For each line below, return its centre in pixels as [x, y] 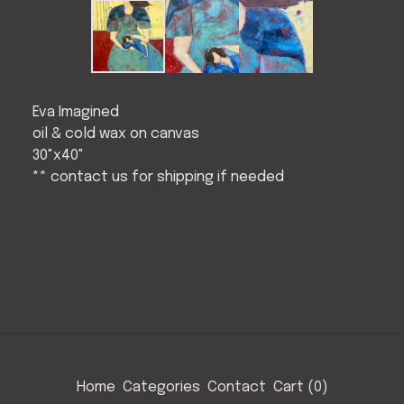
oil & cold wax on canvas [116, 134]
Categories [161, 388]
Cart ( [293, 388]
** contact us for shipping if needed [158, 178]
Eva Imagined [76, 113]
